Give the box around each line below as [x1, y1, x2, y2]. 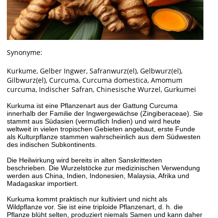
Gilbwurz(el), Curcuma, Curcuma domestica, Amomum [7, 75, 182, 85]
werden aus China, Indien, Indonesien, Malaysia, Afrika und [7, 172, 189, 180]
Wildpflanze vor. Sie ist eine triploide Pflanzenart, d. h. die [7, 203, 183, 211]
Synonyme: [7, 48, 42, 57]
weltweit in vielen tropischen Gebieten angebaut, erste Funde [7, 125, 195, 133]
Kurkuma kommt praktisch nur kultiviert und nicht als [7, 195, 167, 203]
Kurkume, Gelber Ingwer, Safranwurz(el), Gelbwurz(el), [7, 66, 182, 75]
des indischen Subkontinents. [7, 141, 97, 148]
